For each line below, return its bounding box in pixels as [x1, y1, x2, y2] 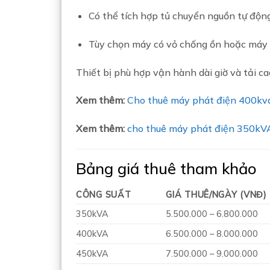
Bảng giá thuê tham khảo [76, 159, 257, 178]
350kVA [76, 208, 108, 219]
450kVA [76, 248, 108, 259]
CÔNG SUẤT [76, 189, 131, 200]
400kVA [76, 228, 108, 239]
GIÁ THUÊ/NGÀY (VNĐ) [166, 189, 267, 200]
